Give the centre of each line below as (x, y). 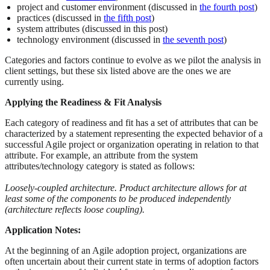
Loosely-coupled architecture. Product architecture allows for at (126, 188)
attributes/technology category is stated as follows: (100, 166)
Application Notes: (43, 230)
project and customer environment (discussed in (108, 7)
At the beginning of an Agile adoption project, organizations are (126, 251)
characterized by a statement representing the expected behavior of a (134, 134)
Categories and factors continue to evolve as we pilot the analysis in (133, 60)
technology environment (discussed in (90, 40)
